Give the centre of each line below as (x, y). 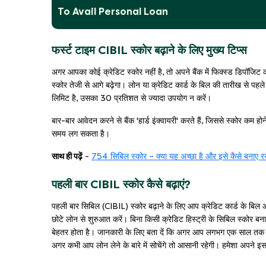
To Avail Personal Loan (113, 11)
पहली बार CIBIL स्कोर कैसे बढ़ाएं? (121, 184)
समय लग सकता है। (81, 134)
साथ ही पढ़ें (67, 156)
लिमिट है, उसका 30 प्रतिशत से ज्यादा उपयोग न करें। (132, 98)
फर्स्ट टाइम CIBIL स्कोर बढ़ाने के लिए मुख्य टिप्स (149, 50)
